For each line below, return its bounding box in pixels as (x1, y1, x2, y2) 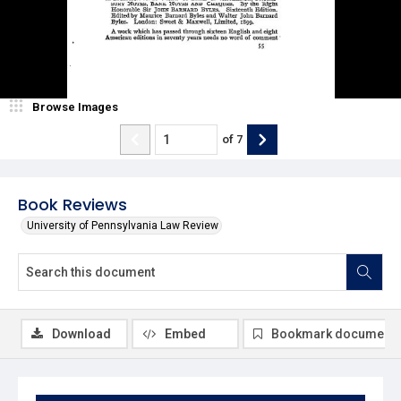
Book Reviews (18, 192, 127, 216)
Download (52, 326, 111, 341)
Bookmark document (271, 326, 395, 341)
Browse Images (32, 99, 118, 114)
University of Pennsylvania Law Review (27, 218, 218, 232)
